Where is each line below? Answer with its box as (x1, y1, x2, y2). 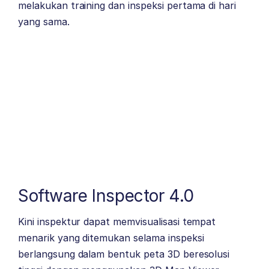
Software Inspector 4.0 (18, 186, 194, 207)
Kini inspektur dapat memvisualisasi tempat (18, 216, 216, 228)
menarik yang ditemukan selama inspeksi (18, 232, 204, 244)
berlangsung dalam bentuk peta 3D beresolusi (18, 248, 230, 261)
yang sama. (18, 16, 70, 28)
